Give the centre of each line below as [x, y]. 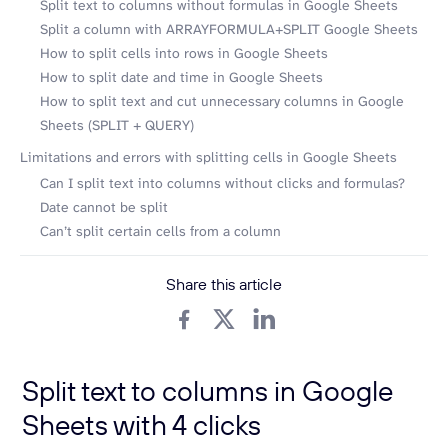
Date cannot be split [104, 207]
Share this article [224, 284]
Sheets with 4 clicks [141, 424]
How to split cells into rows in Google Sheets [184, 53]
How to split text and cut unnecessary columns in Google [222, 101]
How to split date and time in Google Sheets [181, 77]
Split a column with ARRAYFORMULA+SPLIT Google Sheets [229, 29]
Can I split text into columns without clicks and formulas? [222, 183]
